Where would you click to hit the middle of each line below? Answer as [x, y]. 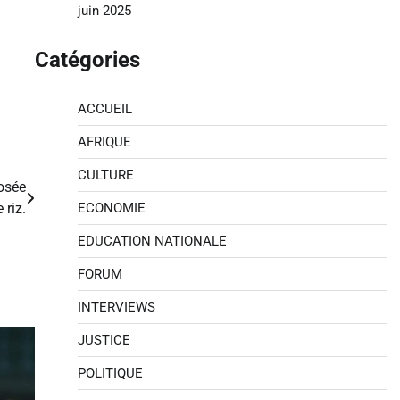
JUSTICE [104, 340]
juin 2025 [104, 11]
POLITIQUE [110, 373]
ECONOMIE [111, 208]
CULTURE [105, 175]
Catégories [87, 60]
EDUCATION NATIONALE [152, 241]
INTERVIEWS [116, 307]
